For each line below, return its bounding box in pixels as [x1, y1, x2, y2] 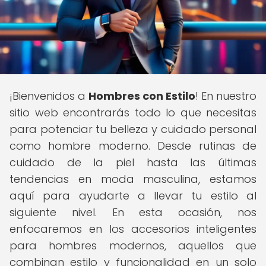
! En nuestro [195, 88, 256, 103]
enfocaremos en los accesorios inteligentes [9, 221, 256, 236]
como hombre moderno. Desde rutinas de [9, 138, 256, 153]
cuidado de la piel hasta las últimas [9, 155, 256, 170]
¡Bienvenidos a [9, 88, 88, 103]
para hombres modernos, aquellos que [9, 238, 256, 253]
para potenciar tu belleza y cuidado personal [9, 122, 256, 137]
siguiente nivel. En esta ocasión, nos [9, 205, 256, 220]
